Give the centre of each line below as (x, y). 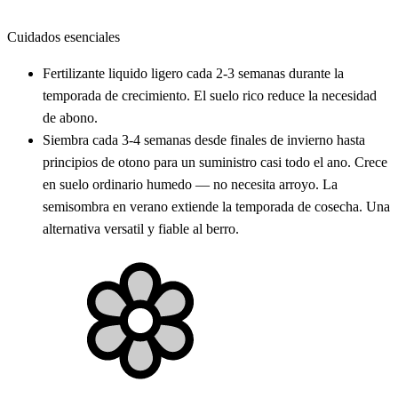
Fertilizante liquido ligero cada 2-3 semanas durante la (193, 74)
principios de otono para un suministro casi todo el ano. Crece (215, 163)
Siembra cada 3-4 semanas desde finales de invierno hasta (204, 140)
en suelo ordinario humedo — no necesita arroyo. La (190, 185)
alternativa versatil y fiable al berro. (141, 229)
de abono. (70, 118)
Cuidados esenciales (64, 37)
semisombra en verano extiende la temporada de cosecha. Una (216, 207)
